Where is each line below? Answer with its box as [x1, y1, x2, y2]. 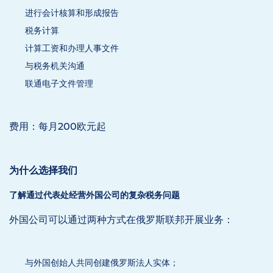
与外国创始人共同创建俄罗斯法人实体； [25, 257, 179, 268]
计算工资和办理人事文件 [25, 43, 119, 54]
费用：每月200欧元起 [9, 121, 106, 132]
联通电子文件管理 [25, 78, 93, 89]
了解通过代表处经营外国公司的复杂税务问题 [9, 190, 180, 200]
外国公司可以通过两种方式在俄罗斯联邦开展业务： [9, 214, 233, 225]
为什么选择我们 [9, 165, 77, 176]
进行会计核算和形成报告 [25, 7, 119, 18]
